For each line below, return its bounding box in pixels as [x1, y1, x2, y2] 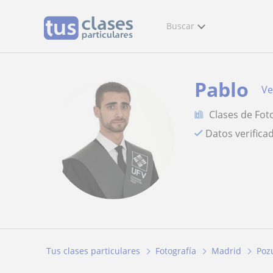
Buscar [166, 20, 194, 32]
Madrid [211, 245, 241, 257]
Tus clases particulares [46, 245, 140, 257]
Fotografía [155, 245, 196, 257]
